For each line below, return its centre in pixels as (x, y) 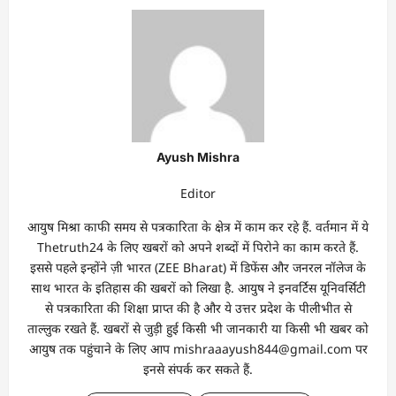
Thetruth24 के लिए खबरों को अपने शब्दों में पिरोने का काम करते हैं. (198, 247)
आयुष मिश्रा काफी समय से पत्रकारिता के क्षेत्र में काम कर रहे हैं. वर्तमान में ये (198, 226)
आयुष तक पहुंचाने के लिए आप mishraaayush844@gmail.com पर (198, 348)
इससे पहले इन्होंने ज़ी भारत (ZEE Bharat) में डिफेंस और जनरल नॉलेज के (198, 267)
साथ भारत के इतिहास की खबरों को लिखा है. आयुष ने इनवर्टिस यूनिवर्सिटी (198, 287)
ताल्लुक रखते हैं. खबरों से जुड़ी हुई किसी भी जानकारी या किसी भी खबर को (198, 328)
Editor (198, 193)
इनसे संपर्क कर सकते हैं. (198, 369)
